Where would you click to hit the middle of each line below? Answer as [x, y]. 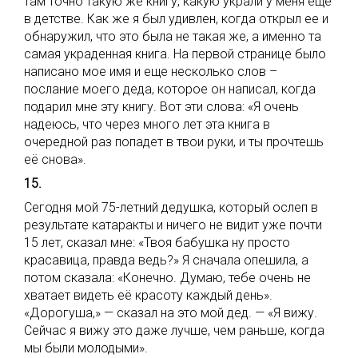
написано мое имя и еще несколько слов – [151, 72]
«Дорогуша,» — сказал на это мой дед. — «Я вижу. [171, 313]
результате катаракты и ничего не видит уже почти [173, 225]
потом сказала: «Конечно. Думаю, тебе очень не [167, 278]
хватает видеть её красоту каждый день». [148, 295]
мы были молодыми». [86, 348]
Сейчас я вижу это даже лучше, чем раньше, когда [174, 330]
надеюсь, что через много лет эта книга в [147, 124]
